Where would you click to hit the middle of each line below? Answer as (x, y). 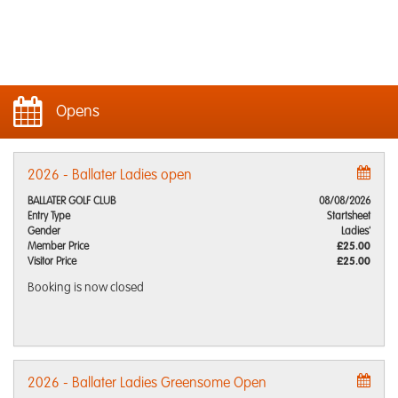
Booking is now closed (86, 288)
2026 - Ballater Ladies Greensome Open (147, 384)
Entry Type (49, 217)
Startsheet (349, 217)
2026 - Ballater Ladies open (110, 176)
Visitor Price (52, 262)
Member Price (58, 247)
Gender (44, 232)
